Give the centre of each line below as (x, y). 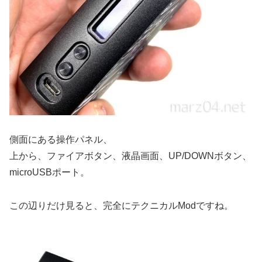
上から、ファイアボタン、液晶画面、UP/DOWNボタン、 (130, 156)
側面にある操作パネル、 (61, 140)
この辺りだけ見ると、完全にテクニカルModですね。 (121, 206)
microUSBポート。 (49, 173)
